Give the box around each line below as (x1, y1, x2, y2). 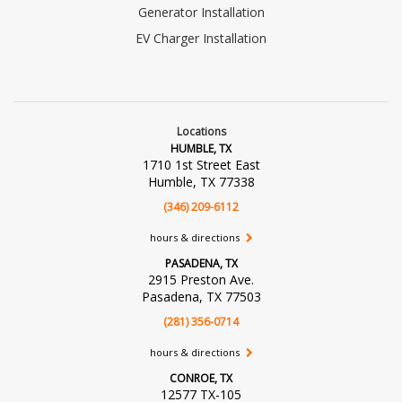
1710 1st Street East (142, 155, 260, 173)
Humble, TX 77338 (147, 172, 255, 190)
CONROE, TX (170, 370, 232, 386)
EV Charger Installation (135, 29, 267, 47)
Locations (176, 123, 226, 139)
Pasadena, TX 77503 (141, 287, 261, 305)
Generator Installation (137, 3, 265, 21)
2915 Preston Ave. (148, 270, 254, 288)
